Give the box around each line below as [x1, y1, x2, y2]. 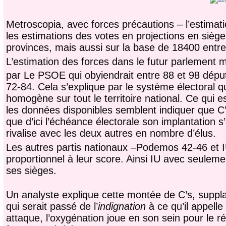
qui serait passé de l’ [6, 201, 98, 212]
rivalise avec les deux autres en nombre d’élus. [6, 128, 216, 139]
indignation [97, 201, 146, 212]
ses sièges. [6, 165, 56, 177]
